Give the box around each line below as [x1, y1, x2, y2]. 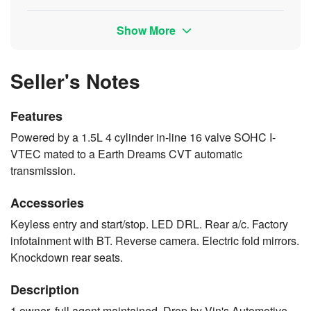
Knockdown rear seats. [10, 249, 123, 265]
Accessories [10, 193, 84, 212]
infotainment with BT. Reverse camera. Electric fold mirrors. [10, 232, 299, 249]
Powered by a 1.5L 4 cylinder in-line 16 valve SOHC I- [10, 128, 276, 145]
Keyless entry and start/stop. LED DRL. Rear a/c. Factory [10, 215, 288, 232]
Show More [117, 22, 179, 38]
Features [10, 106, 62, 125]
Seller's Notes [10, 66, 140, 95]
